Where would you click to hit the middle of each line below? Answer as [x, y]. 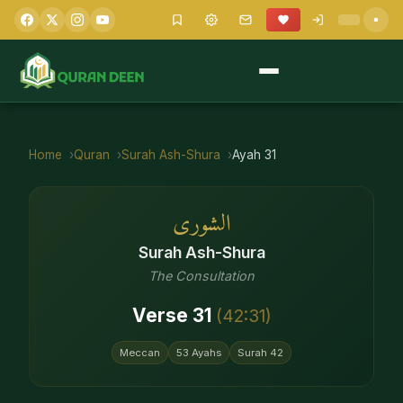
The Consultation [201, 276]
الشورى [201, 224]
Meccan [140, 353]
